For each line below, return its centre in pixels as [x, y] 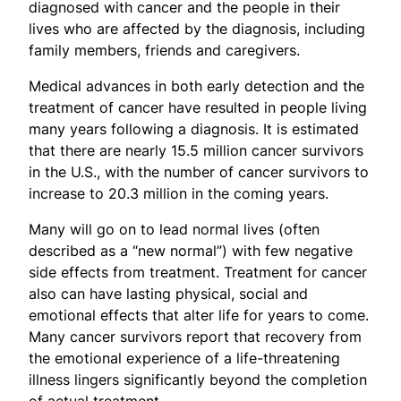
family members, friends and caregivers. [164, 50]
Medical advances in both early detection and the [196, 85]
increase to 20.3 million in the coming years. [179, 193]
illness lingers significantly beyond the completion [198, 379]
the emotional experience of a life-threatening [184, 358]
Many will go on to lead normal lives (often [174, 229]
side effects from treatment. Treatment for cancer [198, 272]
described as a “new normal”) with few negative [191, 250]
